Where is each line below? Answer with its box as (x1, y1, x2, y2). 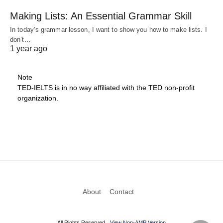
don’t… (10, 35, 31, 43)
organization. (17, 94, 58, 102)
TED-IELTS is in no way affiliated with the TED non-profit (17, 83, 195, 92)
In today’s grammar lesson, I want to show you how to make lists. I (10, 25, 207, 33)
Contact (110, 187, 134, 196)
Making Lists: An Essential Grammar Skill (10, 10, 192, 21)
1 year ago (10, 44, 47, 53)
